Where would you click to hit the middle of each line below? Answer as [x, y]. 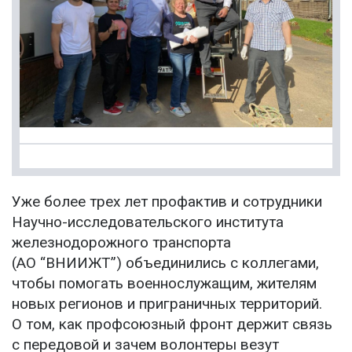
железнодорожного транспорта [121, 243]
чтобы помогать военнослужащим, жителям [164, 284]
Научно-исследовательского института [148, 222]
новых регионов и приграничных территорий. [167, 304]
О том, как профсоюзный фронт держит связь [172, 324]
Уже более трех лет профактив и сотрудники [167, 202]
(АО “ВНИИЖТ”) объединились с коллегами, [165, 263]
